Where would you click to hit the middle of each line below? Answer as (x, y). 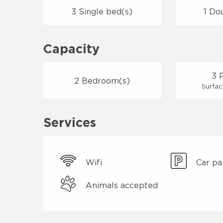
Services (70, 122)
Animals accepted (122, 185)
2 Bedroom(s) (102, 80)
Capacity (72, 49)
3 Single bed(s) (102, 12)
